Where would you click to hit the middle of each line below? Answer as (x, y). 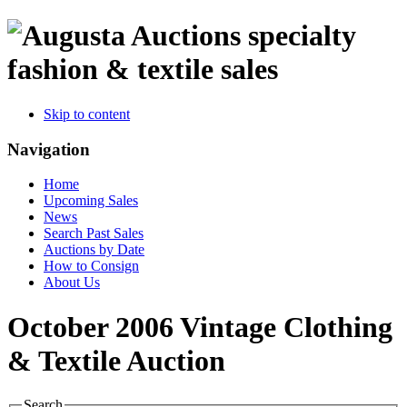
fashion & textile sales (143, 69)
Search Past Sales (94, 233)
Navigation (49, 149)
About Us (72, 283)
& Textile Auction (116, 360)
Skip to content (87, 114)
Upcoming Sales (91, 201)
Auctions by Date (94, 250)
